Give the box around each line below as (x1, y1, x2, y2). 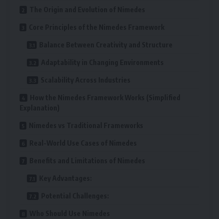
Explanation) (20, 103, 60, 112)
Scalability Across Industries (41, 75, 131, 84)
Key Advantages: (39, 174, 92, 182)
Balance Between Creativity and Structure (39, 40, 173, 49)
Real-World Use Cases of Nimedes (29, 138, 137, 147)
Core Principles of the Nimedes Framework (29, 22, 164, 31)
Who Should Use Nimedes (29, 209, 110, 218)
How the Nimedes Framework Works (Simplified (30, 93, 180, 102)
